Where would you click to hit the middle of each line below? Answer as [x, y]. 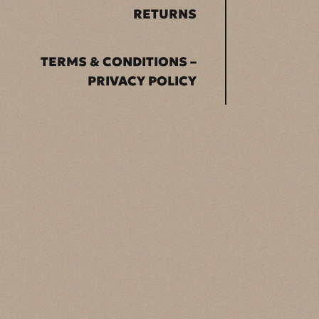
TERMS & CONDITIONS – [119, 62]
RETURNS [165, 14]
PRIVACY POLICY [142, 81]
